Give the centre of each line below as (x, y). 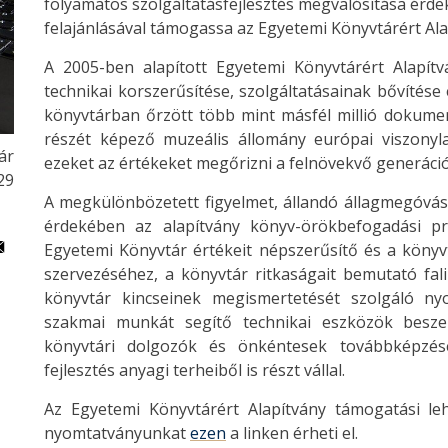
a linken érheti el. (292, 433)
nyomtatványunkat (117, 433)
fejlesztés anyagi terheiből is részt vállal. (194, 370)
